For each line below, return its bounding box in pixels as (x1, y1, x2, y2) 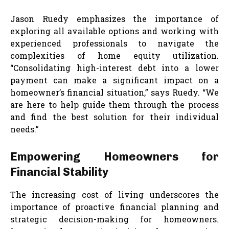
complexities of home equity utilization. (10, 50, 219, 61)
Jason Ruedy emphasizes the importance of (10, 13, 219, 24)
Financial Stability (10, 165, 108, 179)
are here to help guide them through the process (10, 99, 219, 110)
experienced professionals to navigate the (10, 37, 219, 49)
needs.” (10, 123, 39, 134)
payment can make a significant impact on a (10, 74, 219, 85)
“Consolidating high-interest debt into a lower (10, 62, 219, 73)
